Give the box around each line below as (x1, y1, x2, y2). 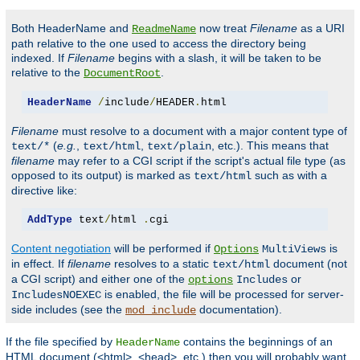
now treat (196, 22, 250, 35)
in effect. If (11, 257, 67, 271)
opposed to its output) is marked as (11, 169, 194, 182)
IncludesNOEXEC (11, 288, 101, 302)
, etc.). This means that (211, 139, 329, 153)
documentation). (196, 303, 282, 317)
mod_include (125, 304, 196, 317)
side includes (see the (11, 303, 125, 317)
